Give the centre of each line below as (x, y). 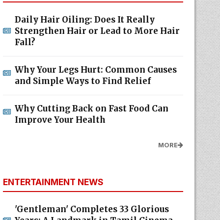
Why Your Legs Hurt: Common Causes (96, 70)
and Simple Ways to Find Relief (82, 81)
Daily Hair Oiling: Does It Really (84, 20)
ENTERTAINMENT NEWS (53, 182)
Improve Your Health (60, 120)
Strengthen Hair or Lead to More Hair (97, 31)
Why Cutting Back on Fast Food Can (91, 109)
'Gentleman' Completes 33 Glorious (92, 209)
